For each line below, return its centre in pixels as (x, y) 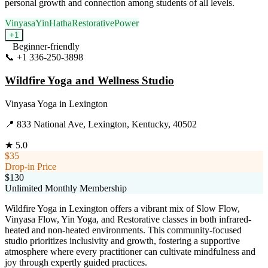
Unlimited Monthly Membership (66, 188)
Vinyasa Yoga (31, 103)
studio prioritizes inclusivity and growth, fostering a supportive (122, 240)
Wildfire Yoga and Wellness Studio (89, 81)
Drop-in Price (31, 166)
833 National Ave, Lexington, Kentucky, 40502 (107, 124)
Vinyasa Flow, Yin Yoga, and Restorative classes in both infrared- (128, 219)
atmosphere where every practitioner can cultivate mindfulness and (130, 251)
